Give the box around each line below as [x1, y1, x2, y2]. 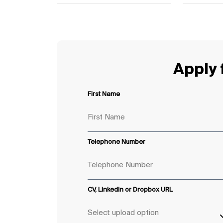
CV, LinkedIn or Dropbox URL [88, 186, 173, 194]
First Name [88, 91, 120, 99]
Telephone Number [88, 138, 146, 146]
